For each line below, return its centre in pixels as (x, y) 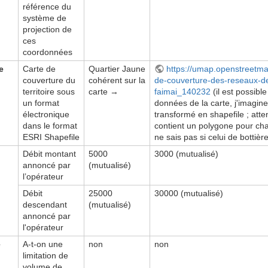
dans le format (50, 125)
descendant (45, 204)
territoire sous (49, 91)
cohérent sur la (117, 80)
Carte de (39, 68)
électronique (46, 114)
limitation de (45, 255)
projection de (47, 29)
